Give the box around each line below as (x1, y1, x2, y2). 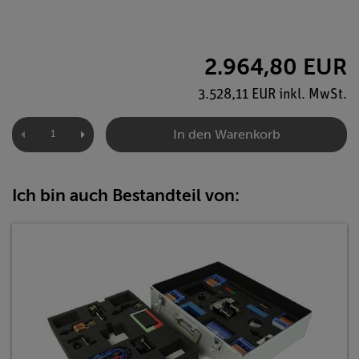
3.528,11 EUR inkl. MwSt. (198, 87, 347, 103)
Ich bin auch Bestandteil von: (12, 184, 240, 205)
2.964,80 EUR (204, 53, 347, 80)
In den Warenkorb (172, 126, 280, 142)
